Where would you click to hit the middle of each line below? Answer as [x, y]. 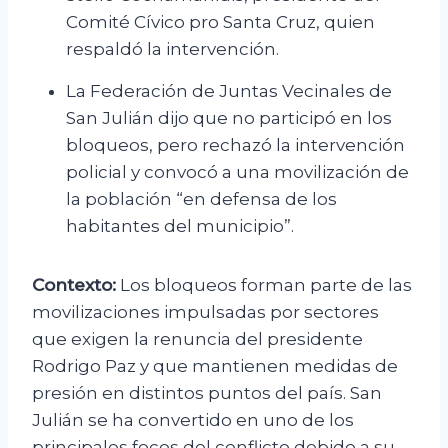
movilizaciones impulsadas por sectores [205, 312]
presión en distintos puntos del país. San [207, 393]
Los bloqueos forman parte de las [264, 285]
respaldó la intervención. [172, 49]
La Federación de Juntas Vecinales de [229, 91]
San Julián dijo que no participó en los [229, 118]
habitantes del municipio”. [180, 226]
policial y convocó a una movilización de [237, 172]
